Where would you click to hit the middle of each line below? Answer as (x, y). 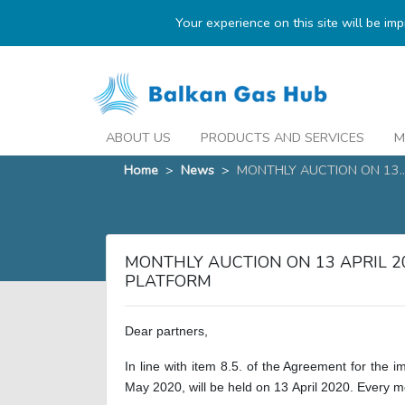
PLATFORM (168, 282)
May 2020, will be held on (199, 387)
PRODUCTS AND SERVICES (283, 138)
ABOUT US (138, 138)
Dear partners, (166, 331)
